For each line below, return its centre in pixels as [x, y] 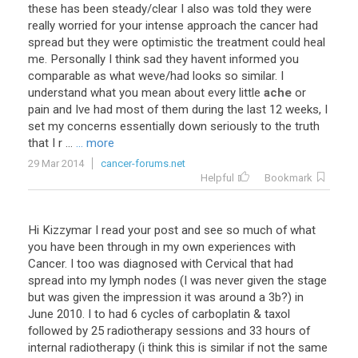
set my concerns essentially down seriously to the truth [174, 126]
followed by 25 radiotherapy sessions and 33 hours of [169, 331]
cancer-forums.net [143, 163]
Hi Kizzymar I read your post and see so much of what [172, 230]
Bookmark [288, 178]
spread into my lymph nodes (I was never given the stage [177, 280]
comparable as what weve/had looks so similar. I [156, 76]
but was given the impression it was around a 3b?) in [166, 297]
